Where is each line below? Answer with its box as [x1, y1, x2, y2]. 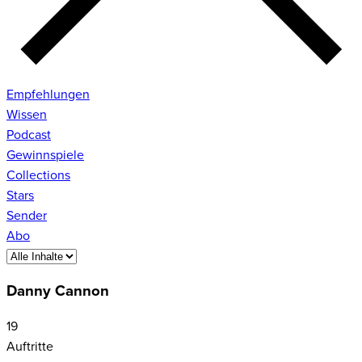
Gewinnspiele [6, 146, 84, 163]
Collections [6, 166, 70, 183]
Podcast [6, 126, 51, 143]
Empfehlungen [6, 86, 90, 103]
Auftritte [6, 339, 53, 356]
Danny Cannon [6, 282, 109, 301]
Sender [6, 207, 47, 224]
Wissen [6, 106, 47, 123]
